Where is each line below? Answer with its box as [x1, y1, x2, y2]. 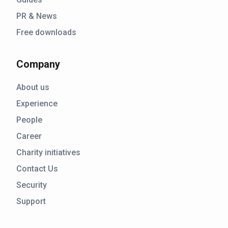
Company [16, 58, 60, 71]
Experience [16, 99, 58, 109]
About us [16, 82, 49, 93]
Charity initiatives [16, 148, 80, 158]
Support [16, 196, 46, 207]
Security [16, 180, 47, 190]
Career [16, 131, 42, 141]
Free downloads [16, 27, 76, 38]
